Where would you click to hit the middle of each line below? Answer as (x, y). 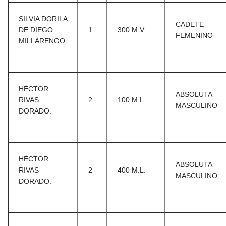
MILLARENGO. (43, 41)
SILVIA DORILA (43, 19)
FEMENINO (194, 35)
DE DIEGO (36, 30)
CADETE (190, 24)
